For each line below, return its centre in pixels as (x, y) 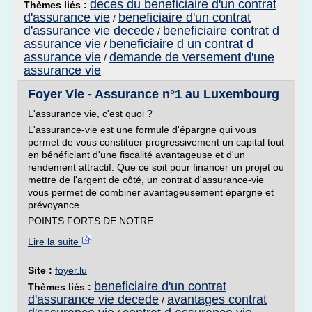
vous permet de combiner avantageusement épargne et (151, 192)
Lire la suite (55, 242)
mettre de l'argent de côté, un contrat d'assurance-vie (146, 180)
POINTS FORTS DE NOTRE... (95, 221)
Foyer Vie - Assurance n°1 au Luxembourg (154, 94)
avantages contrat (217, 299)
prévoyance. (55, 205)
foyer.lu (71, 270)
